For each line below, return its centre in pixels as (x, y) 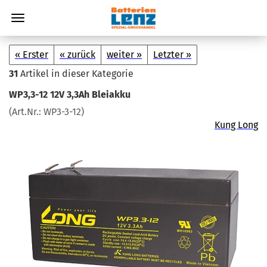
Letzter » (172, 55)
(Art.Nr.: (26, 112)
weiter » (124, 55)
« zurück (77, 55)
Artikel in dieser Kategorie (76, 74)
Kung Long (236, 125)
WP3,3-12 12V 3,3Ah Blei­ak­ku (70, 94)
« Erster (32, 55)
